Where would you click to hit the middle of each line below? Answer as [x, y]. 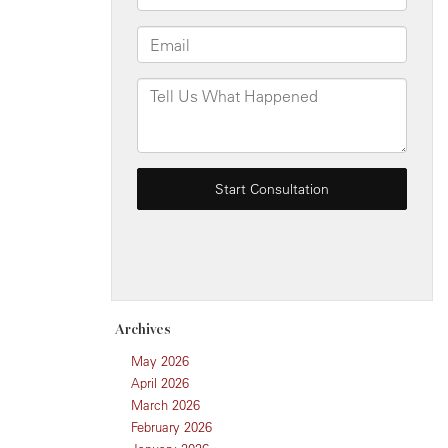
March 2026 [165, 404]
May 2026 [160, 360]
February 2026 [171, 426]
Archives [143, 329]
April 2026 [160, 382]
